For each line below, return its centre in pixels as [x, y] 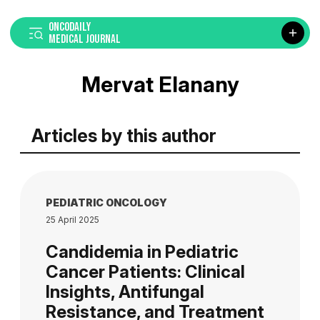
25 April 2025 [72, 220]
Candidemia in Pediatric [142, 252]
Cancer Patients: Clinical [145, 272]
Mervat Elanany [160, 84]
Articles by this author [124, 136]
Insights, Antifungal [125, 292]
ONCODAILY [70, 27]
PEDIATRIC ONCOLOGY [106, 202]
